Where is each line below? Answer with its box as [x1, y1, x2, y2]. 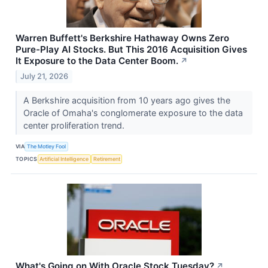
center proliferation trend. [23, 120, 127, 130]
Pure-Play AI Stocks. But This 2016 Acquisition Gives [16, 44, 247, 56]
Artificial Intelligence [39, 156, 89, 163]
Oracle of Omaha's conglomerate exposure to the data [23, 107, 243, 118]
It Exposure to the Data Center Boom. [16, 55, 178, 67]
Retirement [93, 156, 120, 163]
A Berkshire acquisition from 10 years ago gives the [23, 95, 230, 105]
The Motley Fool [27, 143, 66, 150]
